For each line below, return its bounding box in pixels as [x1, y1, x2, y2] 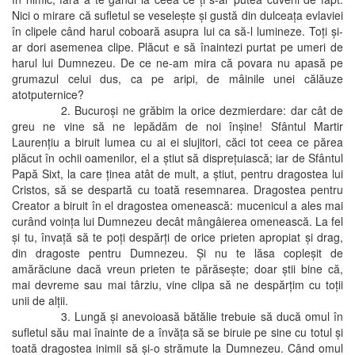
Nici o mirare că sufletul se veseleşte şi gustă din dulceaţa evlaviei [12, 6, 343, 23]
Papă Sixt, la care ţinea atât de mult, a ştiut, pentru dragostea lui [12, 165, 343, 181]
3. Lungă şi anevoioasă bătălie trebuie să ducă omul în [12, 307, 343, 324]
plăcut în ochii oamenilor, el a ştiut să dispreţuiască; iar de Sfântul [12, 149, 343, 166]
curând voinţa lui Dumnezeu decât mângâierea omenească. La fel [12, 212, 343, 229]
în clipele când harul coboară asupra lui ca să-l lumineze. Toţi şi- [12, 22, 343, 39]
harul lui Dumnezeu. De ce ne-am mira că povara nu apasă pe [12, 54, 343, 71]
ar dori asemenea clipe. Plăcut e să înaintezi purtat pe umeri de [12, 38, 343, 55]
